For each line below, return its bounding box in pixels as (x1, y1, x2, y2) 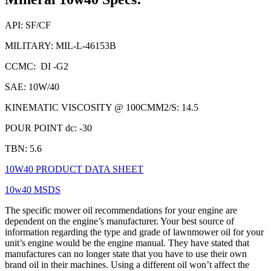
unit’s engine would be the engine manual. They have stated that (5, 238, 249, 249)
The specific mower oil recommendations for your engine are (5, 205, 237, 216)
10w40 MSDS (5, 184, 60, 195)
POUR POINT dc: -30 (5, 123, 92, 134)
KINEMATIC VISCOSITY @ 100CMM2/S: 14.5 (5, 102, 198, 113)
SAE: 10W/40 (5, 82, 59, 93)
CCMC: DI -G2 (5, 61, 68, 72)
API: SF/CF (5, 20, 51, 31)
